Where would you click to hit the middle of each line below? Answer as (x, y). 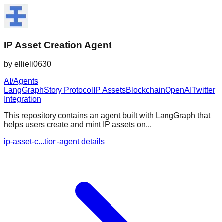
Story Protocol (68, 90)
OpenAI (178, 90)
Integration (23, 99)
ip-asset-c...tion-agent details (54, 141)
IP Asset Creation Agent (58, 45)
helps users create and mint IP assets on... (78, 124)
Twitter (203, 90)
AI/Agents (21, 81)
